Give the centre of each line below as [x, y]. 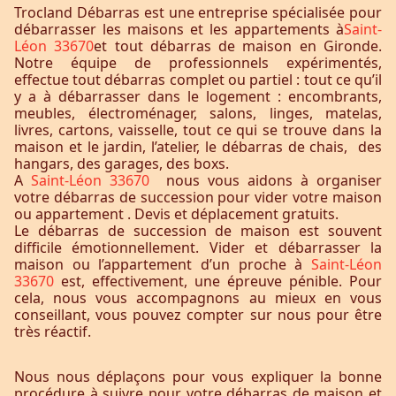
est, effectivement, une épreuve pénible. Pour [221, 281]
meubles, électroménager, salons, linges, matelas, [198, 113]
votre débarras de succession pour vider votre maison [198, 197]
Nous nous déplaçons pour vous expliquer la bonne [198, 377]
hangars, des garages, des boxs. [122, 164]
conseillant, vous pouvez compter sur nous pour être [198, 315]
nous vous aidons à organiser [274, 180]
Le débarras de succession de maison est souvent [198, 231]
